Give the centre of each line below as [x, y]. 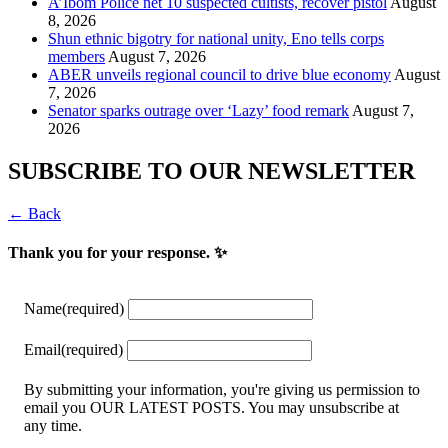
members [76, 57]
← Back [34, 213]
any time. [53, 426]
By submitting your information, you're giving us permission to [222, 390]
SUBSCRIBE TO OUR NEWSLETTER [211, 170]
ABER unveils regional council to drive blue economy [219, 75]
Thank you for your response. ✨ [117, 253]
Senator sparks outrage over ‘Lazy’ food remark [198, 111]
